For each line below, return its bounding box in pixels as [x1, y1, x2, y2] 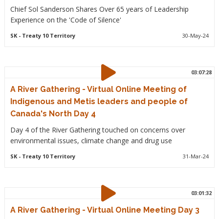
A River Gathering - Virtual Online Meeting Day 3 [10, 205, 199, 215]
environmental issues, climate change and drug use [10, 136, 172, 145]
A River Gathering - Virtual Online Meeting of [10, 85, 187, 94]
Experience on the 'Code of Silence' [10, 15, 121, 24]
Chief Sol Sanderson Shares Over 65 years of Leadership [10, 4, 189, 14]
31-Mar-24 [183, 153, 209, 160]
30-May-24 [182, 32, 209, 39]
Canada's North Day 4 [10, 109, 96, 118]
